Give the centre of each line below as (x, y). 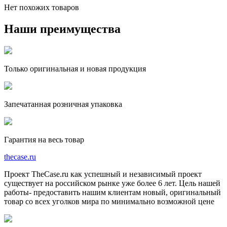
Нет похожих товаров (42, 8)
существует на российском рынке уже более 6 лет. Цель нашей (112, 183)
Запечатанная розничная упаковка (63, 104)
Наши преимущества (62, 29)
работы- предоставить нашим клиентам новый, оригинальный (112, 192)
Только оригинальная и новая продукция (75, 68)
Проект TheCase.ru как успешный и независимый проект (103, 174)
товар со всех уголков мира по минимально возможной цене (109, 201)
